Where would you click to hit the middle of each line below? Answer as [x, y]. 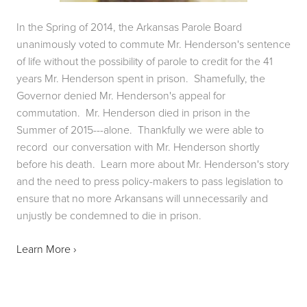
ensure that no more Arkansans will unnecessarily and [142, 198]
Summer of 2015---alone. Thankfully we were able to [140, 130]
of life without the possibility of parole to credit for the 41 [145, 61]
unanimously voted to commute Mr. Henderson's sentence [153, 44]
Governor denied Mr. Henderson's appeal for [121, 96]
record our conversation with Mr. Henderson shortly [138, 147]
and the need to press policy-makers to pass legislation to [150, 181]
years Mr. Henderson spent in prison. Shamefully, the [141, 78]
